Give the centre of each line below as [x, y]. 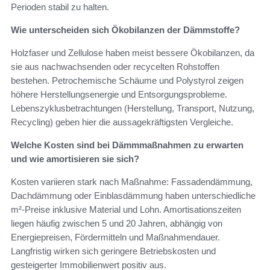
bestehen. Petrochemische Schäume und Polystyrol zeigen [127, 81]
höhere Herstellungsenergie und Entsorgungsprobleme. [119, 95]
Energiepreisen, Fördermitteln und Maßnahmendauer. [115, 237]
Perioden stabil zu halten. [60, 7]
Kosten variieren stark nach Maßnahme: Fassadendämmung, [132, 182]
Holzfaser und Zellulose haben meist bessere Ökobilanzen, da [133, 53]
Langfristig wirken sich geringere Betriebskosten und [113, 251]
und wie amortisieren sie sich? [75, 159]
